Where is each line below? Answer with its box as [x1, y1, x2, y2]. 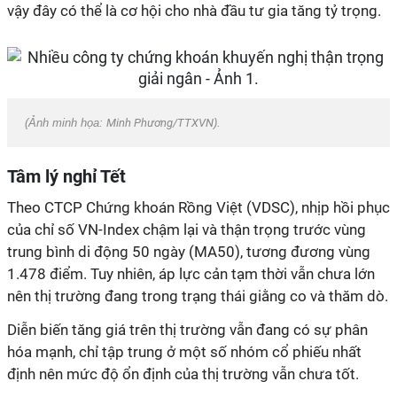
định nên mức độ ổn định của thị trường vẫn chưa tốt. [7, 365, 359, 383]
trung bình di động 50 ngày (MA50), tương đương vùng [7, 243, 370, 261]
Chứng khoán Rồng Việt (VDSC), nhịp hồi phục [82, 198, 390, 216]
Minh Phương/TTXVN [106, 116, 214, 129]
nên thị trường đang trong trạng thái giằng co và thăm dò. [7, 287, 388, 305]
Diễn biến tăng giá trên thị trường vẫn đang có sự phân [7, 321, 368, 339]
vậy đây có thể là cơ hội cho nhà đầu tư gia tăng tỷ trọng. [7, 2, 381, 19]
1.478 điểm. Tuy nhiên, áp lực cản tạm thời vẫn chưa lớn [7, 265, 375, 283]
